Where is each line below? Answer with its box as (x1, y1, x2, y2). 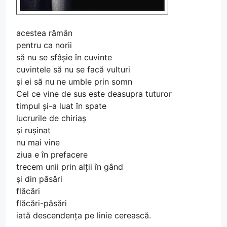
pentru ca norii (16, 40, 72, 50)
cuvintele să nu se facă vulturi (16, 64, 130, 74)
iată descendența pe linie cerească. (16, 210, 151, 220)
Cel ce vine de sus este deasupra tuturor (16, 88, 172, 99)
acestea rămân (16, 27, 72, 38)
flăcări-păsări (16, 198, 67, 208)
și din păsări (16, 173, 62, 184)
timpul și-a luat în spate (16, 100, 106, 111)
